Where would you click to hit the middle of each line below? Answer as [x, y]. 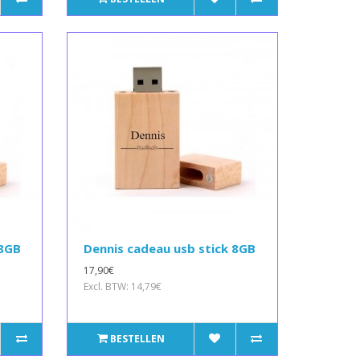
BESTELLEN [137, 338]
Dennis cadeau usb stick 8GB [170, 248]
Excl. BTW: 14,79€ [123, 286]
